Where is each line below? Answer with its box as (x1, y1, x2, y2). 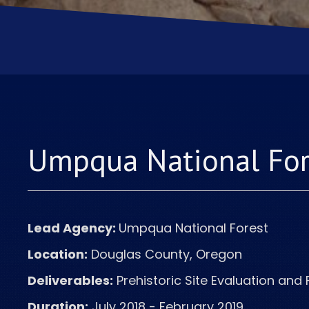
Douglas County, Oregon (88, 246, 242, 263)
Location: (28, 246, 88, 263)
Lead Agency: (28, 219, 119, 237)
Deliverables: (28, 272, 113, 289)
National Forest (175, 219, 268, 237)
